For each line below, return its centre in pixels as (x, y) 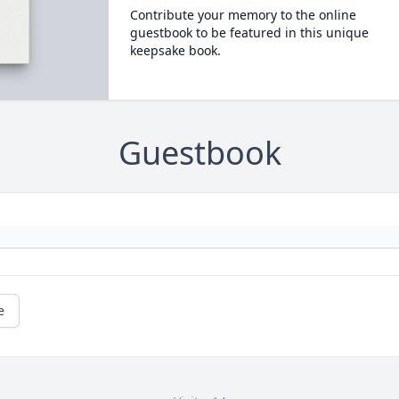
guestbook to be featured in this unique (249, 33)
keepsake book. (175, 50)
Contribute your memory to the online (243, 15)
